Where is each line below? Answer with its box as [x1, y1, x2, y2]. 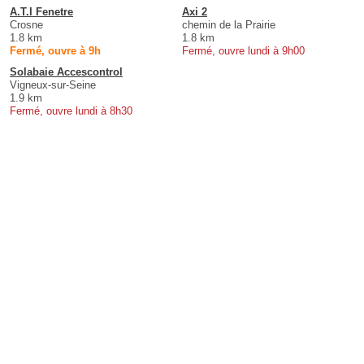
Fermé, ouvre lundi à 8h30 [10, 105, 132, 118]
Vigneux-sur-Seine [10, 79, 96, 92]
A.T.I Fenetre [10, 6, 73, 19]
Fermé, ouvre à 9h [10, 45, 101, 58]
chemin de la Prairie [182, 19, 275, 32]
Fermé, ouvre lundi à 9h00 [182, 45, 305, 58]
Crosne [10, 19, 43, 32]
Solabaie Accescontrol [10, 66, 123, 79]
